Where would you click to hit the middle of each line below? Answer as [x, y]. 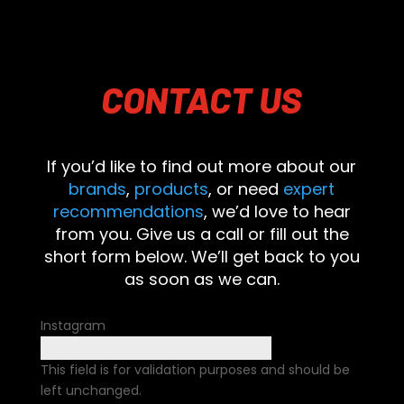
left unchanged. [91, 390]
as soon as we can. [202, 279]
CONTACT [177, 99]
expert [309, 188]
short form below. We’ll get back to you [202, 256]
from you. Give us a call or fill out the [202, 234]
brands [98, 188]
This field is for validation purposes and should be [195, 369]
